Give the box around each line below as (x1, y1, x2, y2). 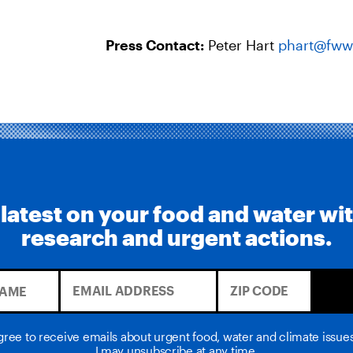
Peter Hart (204, 36, 278, 54)
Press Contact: (106, 36, 204, 54)
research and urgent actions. (21, 225, 332, 250)
